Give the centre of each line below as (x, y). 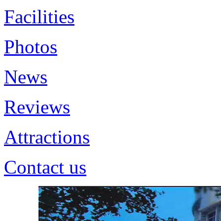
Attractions (47, 137)
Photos (31, 47)
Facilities (39, 17)
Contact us (45, 167)
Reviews (37, 107)
